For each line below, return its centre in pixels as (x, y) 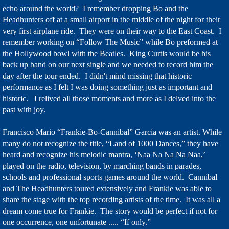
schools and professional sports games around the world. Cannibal (110, 177)
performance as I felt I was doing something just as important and (107, 87)
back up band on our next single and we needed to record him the (108, 65)
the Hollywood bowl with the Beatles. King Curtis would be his (107, 53)
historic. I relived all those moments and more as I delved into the (109, 98)
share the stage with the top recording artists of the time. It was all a (111, 200)
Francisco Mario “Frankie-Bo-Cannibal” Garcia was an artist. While (112, 132)
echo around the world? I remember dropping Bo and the (95, 8)
